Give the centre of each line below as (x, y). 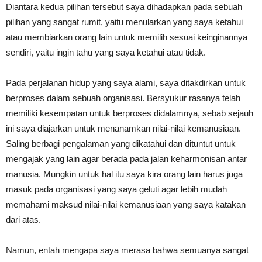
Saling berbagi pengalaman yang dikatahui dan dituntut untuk (121, 143)
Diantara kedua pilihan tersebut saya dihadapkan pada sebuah (124, 6)
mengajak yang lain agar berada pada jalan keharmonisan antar (126, 158)
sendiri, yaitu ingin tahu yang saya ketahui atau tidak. (106, 52)
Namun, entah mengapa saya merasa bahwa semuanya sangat (127, 250)
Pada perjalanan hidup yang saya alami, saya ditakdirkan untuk (126, 82)
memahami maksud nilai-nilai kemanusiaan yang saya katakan (126, 204)
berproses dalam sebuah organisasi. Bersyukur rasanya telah (123, 98)
